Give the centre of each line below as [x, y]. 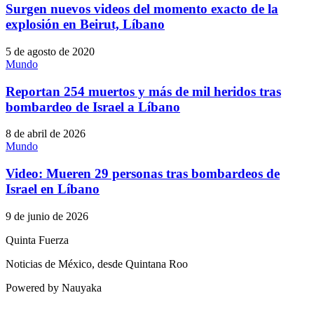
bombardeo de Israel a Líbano [93, 107]
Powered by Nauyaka [54, 287]
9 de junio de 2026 [47, 216]
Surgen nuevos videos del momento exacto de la [142, 9]
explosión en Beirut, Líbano [85, 25]
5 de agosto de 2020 [50, 51]
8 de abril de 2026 [46, 134]
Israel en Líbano [53, 189]
